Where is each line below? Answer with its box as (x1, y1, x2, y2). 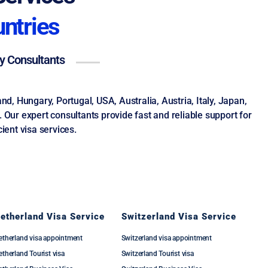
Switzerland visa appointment (121, 234, 212, 242)
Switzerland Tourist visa (121, 249, 194, 258)
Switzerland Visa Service (121, 211, 236, 222)
